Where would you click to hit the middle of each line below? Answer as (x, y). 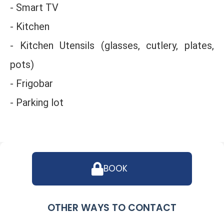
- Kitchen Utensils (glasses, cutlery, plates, (112, 45)
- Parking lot (37, 102)
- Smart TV (34, 7)
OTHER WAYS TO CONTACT (112, 208)
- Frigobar (31, 83)
